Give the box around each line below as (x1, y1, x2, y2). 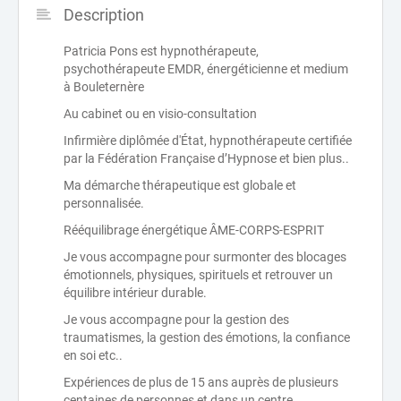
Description (64, 5, 144, 24)
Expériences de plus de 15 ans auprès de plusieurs (64, 375, 338, 389)
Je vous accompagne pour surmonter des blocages (64, 250, 346, 264)
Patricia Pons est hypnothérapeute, (64, 44, 259, 58)
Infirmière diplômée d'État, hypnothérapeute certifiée (64, 133, 352, 148)
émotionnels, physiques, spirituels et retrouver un (64, 268, 333, 282)
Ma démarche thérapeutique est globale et (64, 178, 296, 192)
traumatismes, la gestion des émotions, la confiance (64, 330, 350, 345)
